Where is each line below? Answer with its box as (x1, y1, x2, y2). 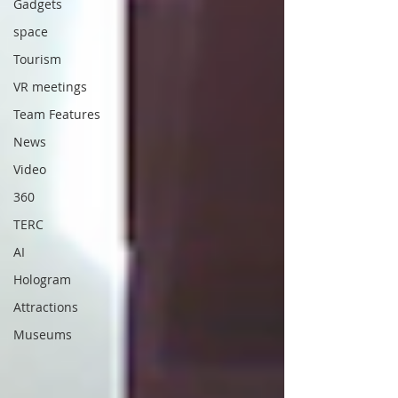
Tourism (13, 51, 61, 68)
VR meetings (13, 78, 87, 95)
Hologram (13, 271, 71, 288)
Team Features (13, 106, 100, 123)
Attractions (13, 298, 78, 315)
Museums (13, 326, 72, 343)
